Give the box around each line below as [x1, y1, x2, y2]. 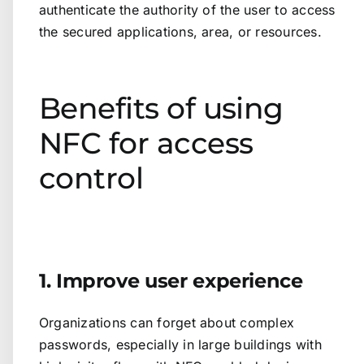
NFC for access [39, 125, 253, 162]
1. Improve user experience [39, 268, 303, 292]
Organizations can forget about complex [39, 314, 295, 331]
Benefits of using [39, 90, 284, 127]
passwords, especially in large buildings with [39, 336, 322, 353]
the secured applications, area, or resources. [39, 24, 322, 41]
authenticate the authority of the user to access [39, 2, 336, 19]
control [39, 160, 144, 197]
